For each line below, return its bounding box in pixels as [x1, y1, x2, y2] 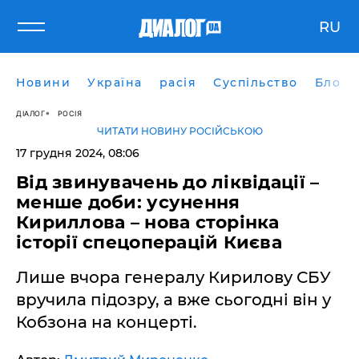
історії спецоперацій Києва [16, 232, 283, 253]
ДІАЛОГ [16, 108, 45, 118]
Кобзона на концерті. [16, 313, 197, 332]
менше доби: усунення [16, 192, 240, 213]
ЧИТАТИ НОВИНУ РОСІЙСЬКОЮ [96, 125, 263, 137]
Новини [16, 75, 71, 90]
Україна [87, 75, 143, 90]
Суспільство [213, 75, 298, 90]
